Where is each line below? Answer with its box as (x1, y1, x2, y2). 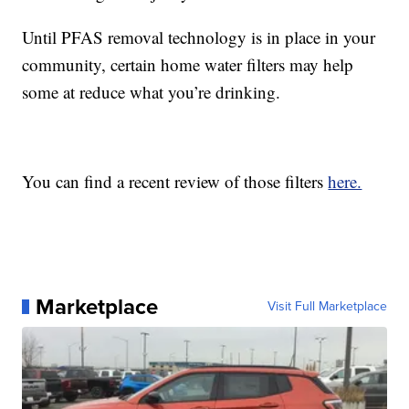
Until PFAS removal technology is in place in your (22, 25, 376, 48)
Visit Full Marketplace (267, 296, 387, 316)
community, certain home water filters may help (22, 52, 354, 76)
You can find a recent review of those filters (22, 169, 329, 193)
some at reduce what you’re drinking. (22, 79, 281, 103)
